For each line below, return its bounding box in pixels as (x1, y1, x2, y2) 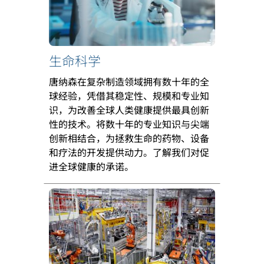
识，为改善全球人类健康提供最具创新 (49, 102, 209, 117)
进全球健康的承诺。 (49, 159, 134, 173)
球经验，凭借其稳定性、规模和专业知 (49, 88, 209, 103)
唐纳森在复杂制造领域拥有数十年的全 (49, 74, 209, 88)
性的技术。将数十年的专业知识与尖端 (49, 116, 209, 131)
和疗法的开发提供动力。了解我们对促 (49, 144, 209, 159)
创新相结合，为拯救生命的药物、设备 (49, 130, 209, 145)
